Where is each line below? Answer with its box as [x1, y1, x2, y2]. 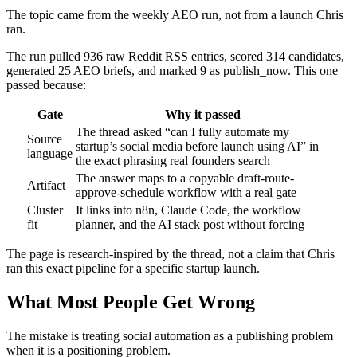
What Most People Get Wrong [6, 291, 255, 312]
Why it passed [165, 107, 241, 121]
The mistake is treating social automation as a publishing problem [6, 328, 333, 343]
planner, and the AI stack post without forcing [76, 217, 304, 231]
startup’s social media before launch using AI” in [76, 139, 319, 153]
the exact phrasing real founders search [76, 153, 270, 167]
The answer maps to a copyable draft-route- [76, 171, 294, 185]
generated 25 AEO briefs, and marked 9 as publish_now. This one [6, 63, 338, 77]
